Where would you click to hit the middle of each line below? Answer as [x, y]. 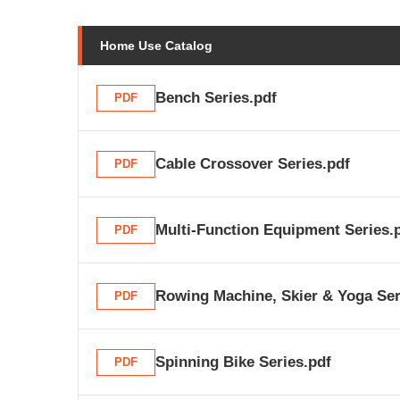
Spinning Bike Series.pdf [243, 362]
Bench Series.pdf [216, 98]
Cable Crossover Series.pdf [253, 164]
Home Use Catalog [156, 46]
